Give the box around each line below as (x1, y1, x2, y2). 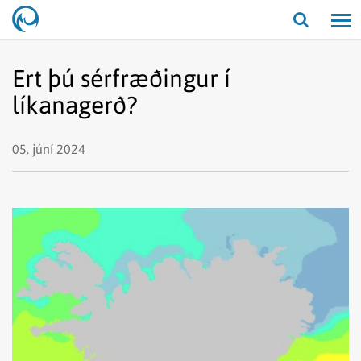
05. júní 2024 (12, 142, 85, 156)
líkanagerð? (12, 91, 137, 118)
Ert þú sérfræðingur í (12, 64, 230, 92)
